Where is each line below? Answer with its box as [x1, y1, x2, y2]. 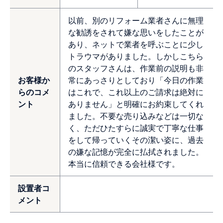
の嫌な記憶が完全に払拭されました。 [68, 147, 204, 157]
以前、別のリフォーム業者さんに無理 [68, 15, 204, 25]
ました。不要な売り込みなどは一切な [68, 111, 204, 121]
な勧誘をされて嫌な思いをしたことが [68, 27, 204, 37]
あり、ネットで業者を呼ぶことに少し [68, 39, 204, 49]
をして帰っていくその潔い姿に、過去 [68, 135, 204, 145]
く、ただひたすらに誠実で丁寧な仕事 [68, 123, 204, 133]
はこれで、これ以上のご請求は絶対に [68, 87, 204, 97]
